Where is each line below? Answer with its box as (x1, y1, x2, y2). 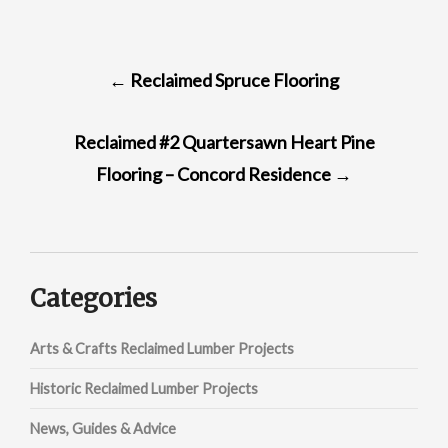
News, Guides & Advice (30, 420, 176, 437)
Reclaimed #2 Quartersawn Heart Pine (73, 131, 375, 153)
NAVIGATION (44, 83, 191, 112)
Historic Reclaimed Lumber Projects (30, 380, 258, 397)
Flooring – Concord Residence (96, 163, 334, 185)
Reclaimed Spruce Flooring (127, 69, 339, 91)
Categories (30, 283, 157, 314)
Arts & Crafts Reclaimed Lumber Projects (30, 340, 294, 357)
